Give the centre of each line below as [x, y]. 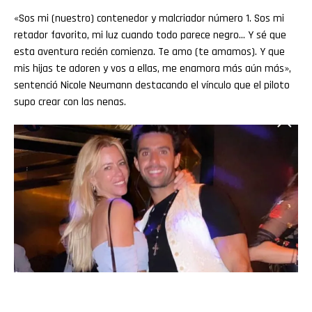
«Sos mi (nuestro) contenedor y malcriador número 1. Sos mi [149, 18]
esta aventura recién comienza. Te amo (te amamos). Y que [149, 52]
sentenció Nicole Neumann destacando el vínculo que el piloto [152, 85]
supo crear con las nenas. [70, 102]
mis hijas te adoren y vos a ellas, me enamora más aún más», [153, 68]
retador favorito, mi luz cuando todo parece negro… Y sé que [150, 35]
